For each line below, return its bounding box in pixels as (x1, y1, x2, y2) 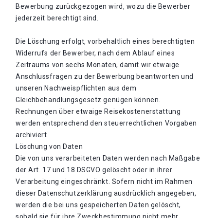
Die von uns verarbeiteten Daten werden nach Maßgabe (16, 154, 200, 162)
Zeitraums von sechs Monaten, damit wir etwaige (16, 61, 180, 69)
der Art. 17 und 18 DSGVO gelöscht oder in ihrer (16, 166, 173, 174)
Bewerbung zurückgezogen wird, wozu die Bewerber (16, 2, 191, 10)
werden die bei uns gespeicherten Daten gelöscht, (16, 201, 181, 209)
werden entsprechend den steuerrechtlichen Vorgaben (16, 119, 197, 127)
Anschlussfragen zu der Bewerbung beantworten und (16, 73, 194, 80)
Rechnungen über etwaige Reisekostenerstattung (16, 108, 181, 115)
